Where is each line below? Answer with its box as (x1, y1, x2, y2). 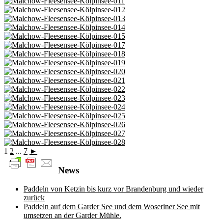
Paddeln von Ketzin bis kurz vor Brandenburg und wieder (24, 185, 203, 193)
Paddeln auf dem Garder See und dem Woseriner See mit (24, 202, 200, 211)
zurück (24, 193, 45, 202)
